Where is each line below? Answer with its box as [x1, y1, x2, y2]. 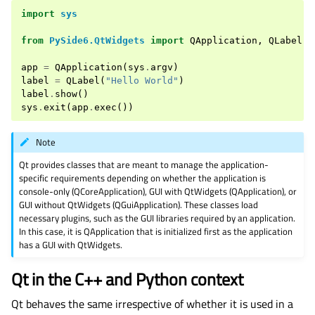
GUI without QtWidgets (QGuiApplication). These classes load [19, 197, 259, 212]
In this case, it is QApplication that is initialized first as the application [19, 224, 293, 238]
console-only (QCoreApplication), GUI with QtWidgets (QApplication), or [19, 184, 297, 198]
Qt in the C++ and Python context [11, 266, 243, 292]
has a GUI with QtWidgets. [19, 237, 123, 252]
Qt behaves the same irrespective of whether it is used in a [11, 295, 293, 312]
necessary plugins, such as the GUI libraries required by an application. [19, 210, 296, 225]
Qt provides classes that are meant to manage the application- [19, 157, 269, 172]
